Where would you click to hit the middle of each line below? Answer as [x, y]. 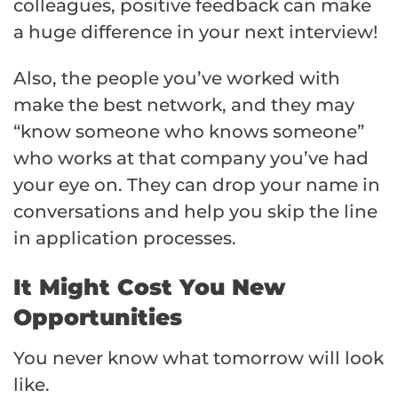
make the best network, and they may [184, 104]
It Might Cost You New [149, 287]
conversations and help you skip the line [195, 211]
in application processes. [125, 238]
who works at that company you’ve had [191, 158]
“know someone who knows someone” [189, 131]
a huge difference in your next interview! [195, 32]
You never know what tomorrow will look [199, 358]
